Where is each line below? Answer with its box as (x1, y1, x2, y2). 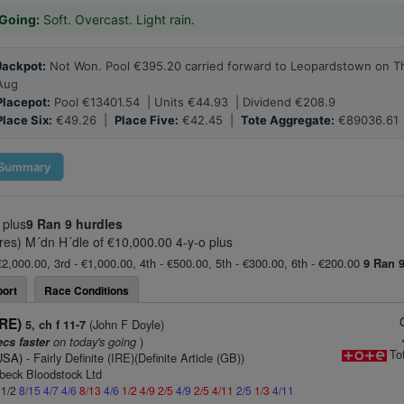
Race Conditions (44, 282, 129, 298)
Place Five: (115, 113, 179, 127)
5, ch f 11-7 (25, 317, 87, 333)
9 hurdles (65, 215, 123, 233)
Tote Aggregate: (241, 113, 335, 127)
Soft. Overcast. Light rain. (40, 12, 195, 27)
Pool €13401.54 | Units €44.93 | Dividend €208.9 (50, 95, 335, 109)
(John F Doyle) (86, 316, 165, 333)
